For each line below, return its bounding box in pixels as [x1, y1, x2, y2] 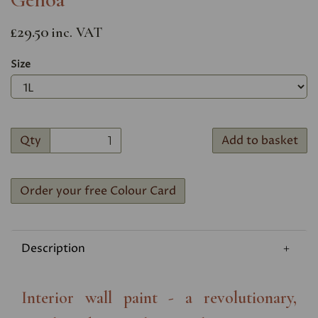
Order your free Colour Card [20, 183, 176, 199]
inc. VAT [51, 24, 102, 42]
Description [21, 241, 85, 257]
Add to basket [221, 133, 298, 149]
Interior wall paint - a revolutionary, [21, 287, 297, 309]
